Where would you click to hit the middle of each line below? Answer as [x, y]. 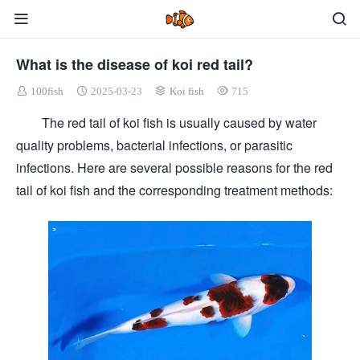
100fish [47, 91]
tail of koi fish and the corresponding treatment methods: [174, 190]
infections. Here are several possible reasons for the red [174, 168]
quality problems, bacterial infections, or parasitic [154, 145]
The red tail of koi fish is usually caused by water [166, 123]
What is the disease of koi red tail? [135, 64]
